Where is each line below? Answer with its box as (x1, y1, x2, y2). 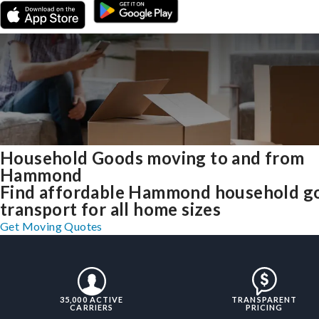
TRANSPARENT (231, 295, 298, 305)
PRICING (245, 303, 283, 313)
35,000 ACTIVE (60, 295, 124, 305)
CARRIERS (70, 303, 114, 313)
